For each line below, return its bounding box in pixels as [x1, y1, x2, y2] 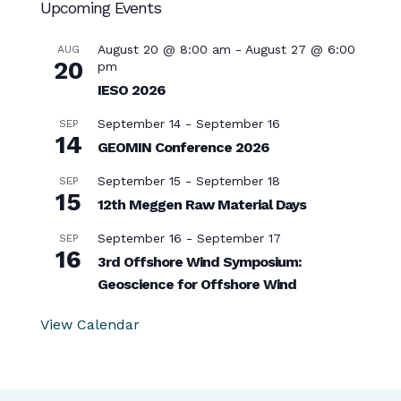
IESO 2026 [97, 81, 165, 98]
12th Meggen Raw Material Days [97, 196, 306, 213]
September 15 [97, 174, 181, 188]
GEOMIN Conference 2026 [97, 139, 269, 156]
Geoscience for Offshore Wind [97, 276, 296, 293]
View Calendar [39, 316, 140, 333]
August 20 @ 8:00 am [97, 42, 231, 56]
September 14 [97, 116, 181, 131]
